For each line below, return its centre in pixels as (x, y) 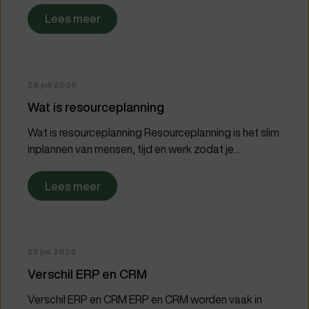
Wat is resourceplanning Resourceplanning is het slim (153, 133)
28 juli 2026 (52, 84)
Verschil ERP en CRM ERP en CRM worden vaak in (145, 300)
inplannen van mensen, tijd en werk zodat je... (133, 149)
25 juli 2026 (52, 252)
